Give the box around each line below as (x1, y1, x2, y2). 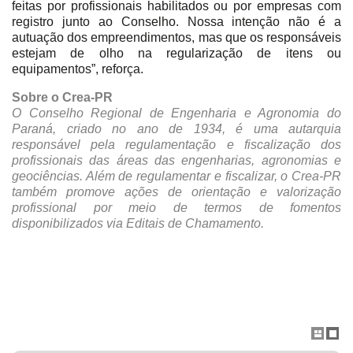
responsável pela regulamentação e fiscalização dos (12, 137, 341, 151)
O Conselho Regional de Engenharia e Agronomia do (12, 106, 341, 120)
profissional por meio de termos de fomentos (12, 200, 341, 214)
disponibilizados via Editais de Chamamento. (12, 216, 264, 230)
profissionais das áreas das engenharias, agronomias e (12, 153, 341, 167)
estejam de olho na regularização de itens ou (12, 46, 341, 60)
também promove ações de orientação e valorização (12, 184, 341, 199)
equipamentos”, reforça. (12, 61, 143, 76)
